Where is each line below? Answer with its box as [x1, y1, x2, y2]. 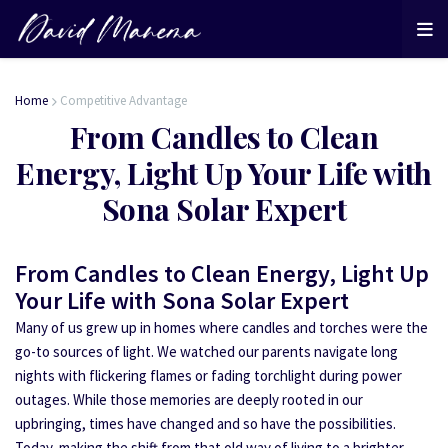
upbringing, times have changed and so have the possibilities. [15, 414, 396, 433]
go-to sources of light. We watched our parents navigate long [15, 342, 398, 361]
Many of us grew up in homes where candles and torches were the [15, 318, 428, 337]
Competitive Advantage [60, 92, 187, 109]
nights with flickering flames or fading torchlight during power [15, 366, 402, 385]
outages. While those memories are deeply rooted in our [15, 390, 363, 409]
